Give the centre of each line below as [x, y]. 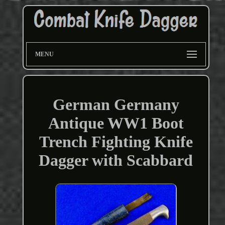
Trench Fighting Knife [116, 142]
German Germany [116, 105]
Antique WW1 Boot [116, 123]
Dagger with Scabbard [116, 160]
